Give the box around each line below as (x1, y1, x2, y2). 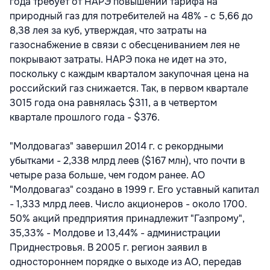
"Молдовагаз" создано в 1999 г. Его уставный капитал (10, 183, 259, 196)
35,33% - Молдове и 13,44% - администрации (10, 226, 221, 239)
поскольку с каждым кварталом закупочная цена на (10, 67, 249, 80)
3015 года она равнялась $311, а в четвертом (10, 96, 217, 109)
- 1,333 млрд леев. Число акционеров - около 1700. (10, 197, 247, 210)
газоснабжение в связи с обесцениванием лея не (10, 38, 240, 51)
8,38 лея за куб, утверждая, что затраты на (10, 24, 207, 37)
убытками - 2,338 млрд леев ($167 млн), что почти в (10, 154, 245, 167)
